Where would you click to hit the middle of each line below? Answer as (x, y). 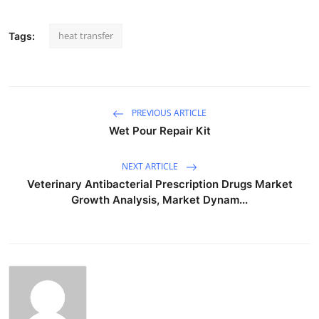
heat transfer (86, 35)
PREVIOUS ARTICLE (168, 113)
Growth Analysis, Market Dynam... (159, 199)
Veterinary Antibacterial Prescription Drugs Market (159, 184)
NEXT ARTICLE (151, 166)
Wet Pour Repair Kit (159, 130)
